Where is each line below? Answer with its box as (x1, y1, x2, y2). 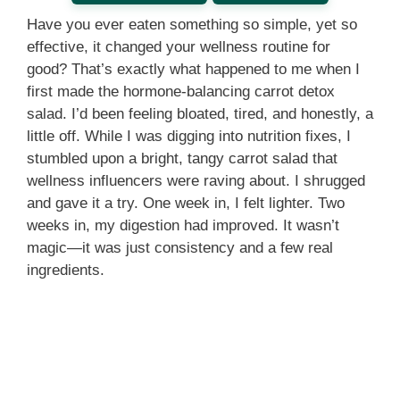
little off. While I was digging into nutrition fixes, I (27, 127, 351, 145)
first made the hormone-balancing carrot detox (27, 82, 335, 100)
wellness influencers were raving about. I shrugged (27, 171, 365, 189)
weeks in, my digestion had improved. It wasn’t (27, 216, 339, 234)
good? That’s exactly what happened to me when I (27, 60, 360, 78)
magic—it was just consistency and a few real (27, 238, 333, 256)
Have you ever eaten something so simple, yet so (27, 15, 357, 33)
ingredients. (27, 261, 104, 279)
